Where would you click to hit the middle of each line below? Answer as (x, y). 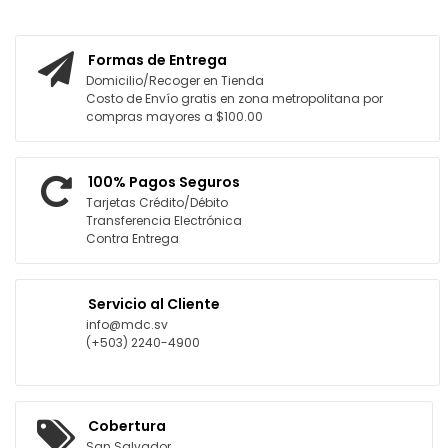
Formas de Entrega (157, 60)
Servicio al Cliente (154, 304)
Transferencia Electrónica (164, 220)
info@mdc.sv (127, 324)
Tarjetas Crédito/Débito (157, 202)
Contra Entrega (132, 238)
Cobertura (127, 426)
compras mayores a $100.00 (174, 116)
